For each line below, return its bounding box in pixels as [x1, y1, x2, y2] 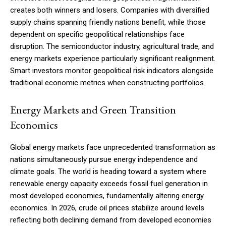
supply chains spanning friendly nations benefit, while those [10, 18, 206, 27]
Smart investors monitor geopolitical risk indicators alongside [10, 66, 213, 76]
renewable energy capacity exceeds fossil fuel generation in [10, 179, 208, 189]
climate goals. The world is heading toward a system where [10, 167, 206, 177]
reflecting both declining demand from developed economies [10, 215, 211, 225]
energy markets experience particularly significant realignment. [10, 54, 215, 64]
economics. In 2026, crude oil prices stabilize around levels [10, 203, 204, 213]
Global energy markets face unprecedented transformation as [10, 143, 215, 152]
